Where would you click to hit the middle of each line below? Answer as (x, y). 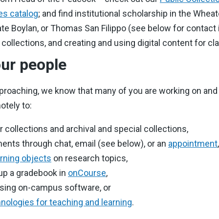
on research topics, (89, 158)
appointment (193, 143)
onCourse (87, 173)
